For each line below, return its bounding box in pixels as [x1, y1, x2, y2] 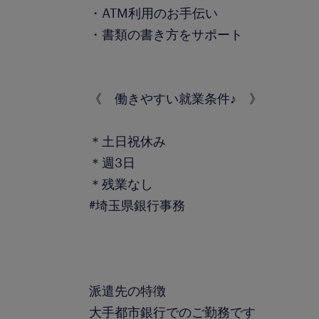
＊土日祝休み [89, 133, 167, 149]
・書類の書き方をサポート [89, 26, 256, 42]
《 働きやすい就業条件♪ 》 [89, 90, 263, 106]
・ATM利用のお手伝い [89, 5, 219, 21]
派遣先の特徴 [89, 283, 167, 298]
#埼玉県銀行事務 [89, 197, 186, 213]
